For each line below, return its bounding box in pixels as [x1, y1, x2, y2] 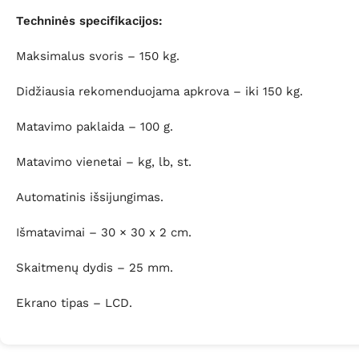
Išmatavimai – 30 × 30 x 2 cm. [16, 225, 192, 240]
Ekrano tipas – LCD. [16, 296, 132, 311]
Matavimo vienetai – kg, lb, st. [16, 155, 192, 170]
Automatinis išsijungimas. [16, 190, 163, 205]
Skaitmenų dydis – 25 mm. [16, 260, 173, 276]
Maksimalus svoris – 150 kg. [16, 49, 179, 64]
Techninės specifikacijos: [16, 14, 163, 29]
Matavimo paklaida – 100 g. [16, 119, 173, 135]
